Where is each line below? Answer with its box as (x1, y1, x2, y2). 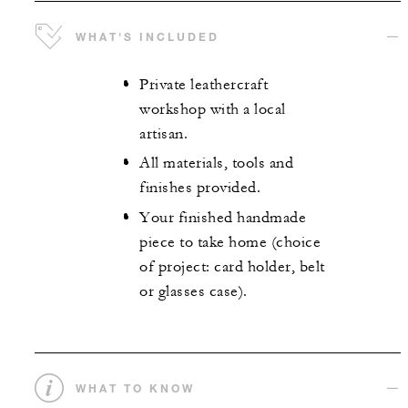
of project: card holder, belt (139, 257, 325, 276)
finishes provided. (139, 178, 260, 198)
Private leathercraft (139, 75, 268, 94)
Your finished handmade (139, 208, 306, 227)
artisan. (139, 124, 188, 143)
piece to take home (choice (139, 232, 321, 251)
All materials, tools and (139, 154, 293, 173)
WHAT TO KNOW (76, 381, 195, 396)
